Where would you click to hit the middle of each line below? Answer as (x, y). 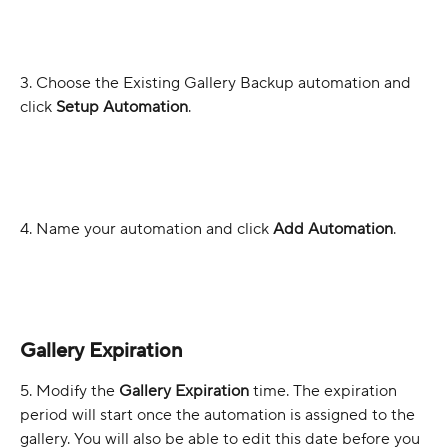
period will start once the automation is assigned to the (219, 415)
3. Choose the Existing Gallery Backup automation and (217, 83)
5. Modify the (69, 391)
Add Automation (333, 228)
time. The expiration (327, 391)
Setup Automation (122, 107)
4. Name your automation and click (146, 228)
